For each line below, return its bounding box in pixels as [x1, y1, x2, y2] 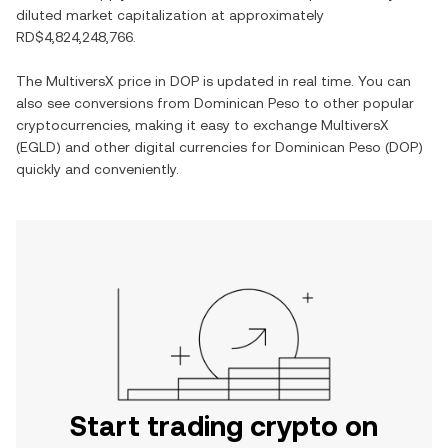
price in [114, 73, 170, 89]
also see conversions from [16, 95, 194, 111]
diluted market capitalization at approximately [16, 7, 324, 23]
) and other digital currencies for [56, 139, 275, 155]
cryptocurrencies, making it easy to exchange [16, 117, 321, 133]
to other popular [300, 95, 414, 111]
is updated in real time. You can [199, 73, 411, 89]
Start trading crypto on [70, 410, 378, 442]
